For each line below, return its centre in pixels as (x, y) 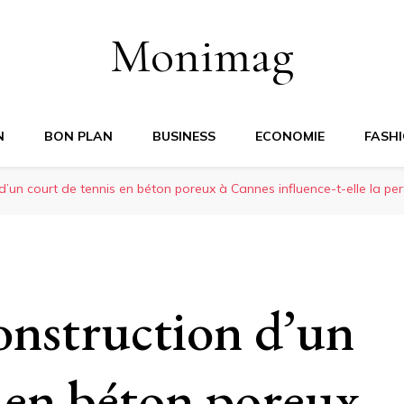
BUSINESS (184, 136)
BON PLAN (78, 136)
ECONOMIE (290, 136)
